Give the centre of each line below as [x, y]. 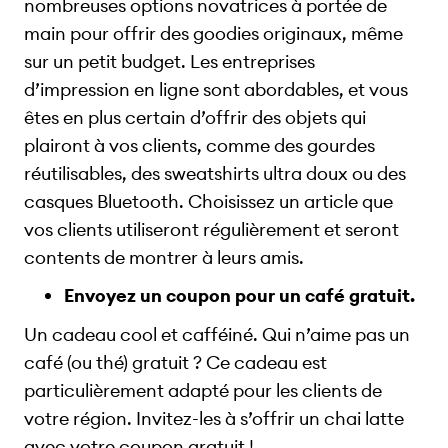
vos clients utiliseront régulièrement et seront [211, 229]
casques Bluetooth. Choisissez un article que [208, 201]
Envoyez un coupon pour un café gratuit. [239, 296]
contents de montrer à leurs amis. [164, 257]
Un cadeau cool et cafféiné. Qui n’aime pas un [217, 335]
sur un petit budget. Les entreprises [169, 61]
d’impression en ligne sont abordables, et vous [216, 89]
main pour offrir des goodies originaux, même [213, 33]
